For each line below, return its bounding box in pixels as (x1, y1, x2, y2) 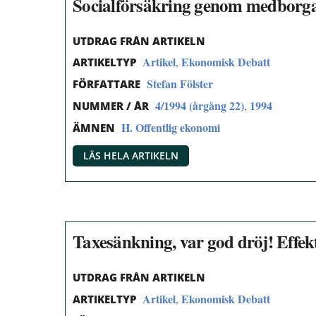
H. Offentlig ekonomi (121, 119, 220, 135)
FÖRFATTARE (73, 77, 140, 92)
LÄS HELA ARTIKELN (83, 148, 178, 162)
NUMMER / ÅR (73, 98, 149, 113)
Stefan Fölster (147, 75, 213, 92)
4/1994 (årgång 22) (155, 97, 244, 114)
